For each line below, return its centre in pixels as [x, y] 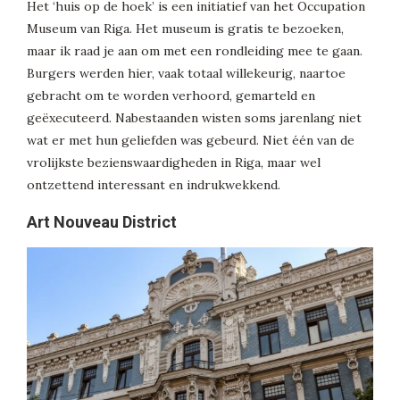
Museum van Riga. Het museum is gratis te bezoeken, [185, 29]
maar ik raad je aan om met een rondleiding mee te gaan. [195, 51]
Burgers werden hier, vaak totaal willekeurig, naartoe [186, 74]
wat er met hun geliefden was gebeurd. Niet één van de [191, 141]
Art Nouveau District [102, 222]
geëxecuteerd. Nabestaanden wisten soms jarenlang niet [194, 118]
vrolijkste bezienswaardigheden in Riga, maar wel [174, 163]
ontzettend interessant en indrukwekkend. [154, 185]
